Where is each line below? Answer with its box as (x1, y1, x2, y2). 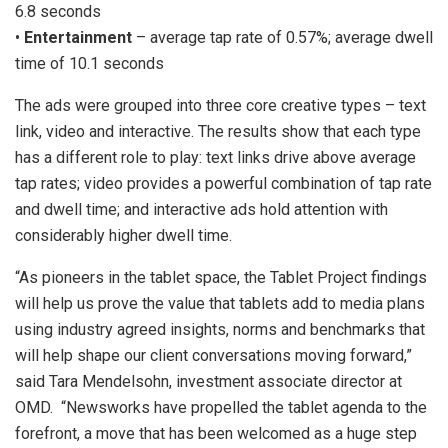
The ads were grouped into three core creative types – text (15, 95, 426, 115)
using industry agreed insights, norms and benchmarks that (15, 319, 425, 339)
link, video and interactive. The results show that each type (15, 121, 421, 141)
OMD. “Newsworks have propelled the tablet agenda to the (15, 397, 427, 417)
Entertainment (24, 27, 132, 47)
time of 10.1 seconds (15, 53, 164, 73)
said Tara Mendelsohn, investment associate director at (15, 371, 402, 391)
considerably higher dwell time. (15, 225, 232, 245)
